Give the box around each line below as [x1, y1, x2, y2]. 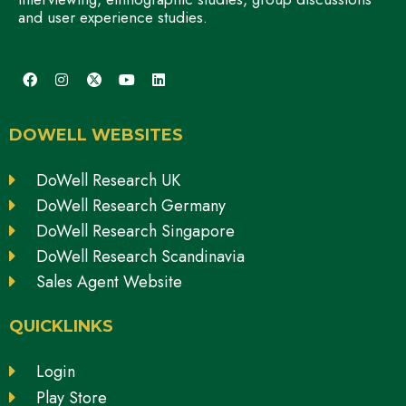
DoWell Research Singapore [36, 219, 235, 244]
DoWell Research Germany [36, 194, 226, 218]
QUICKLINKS [9, 316, 113, 337]
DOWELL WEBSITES [9, 125, 183, 146]
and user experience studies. [18, 6, 208, 29]
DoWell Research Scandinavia [36, 245, 245, 269]
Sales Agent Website [36, 270, 182, 295]
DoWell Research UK [36, 169, 180, 193]
